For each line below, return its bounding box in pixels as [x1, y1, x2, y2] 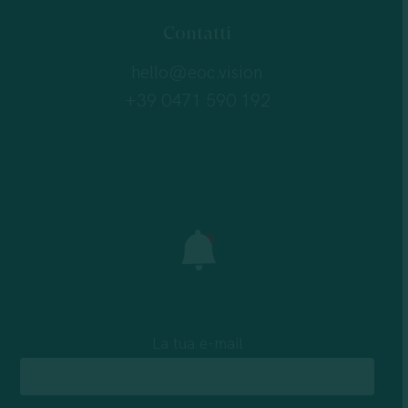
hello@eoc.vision [131, 62, 263, 85]
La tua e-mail [151, 334, 243, 354]
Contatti [163, 23, 231, 45]
